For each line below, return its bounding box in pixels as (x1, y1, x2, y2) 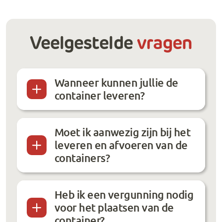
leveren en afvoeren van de (55, 138, 188, 152)
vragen (136, 35, 193, 53)
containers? (55, 151, 110, 165)
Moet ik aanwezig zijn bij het (55, 125, 191, 139)
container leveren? (55, 89, 145, 102)
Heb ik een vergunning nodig (55, 188, 194, 201)
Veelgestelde (29, 35, 137, 53)
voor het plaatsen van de (55, 201, 174, 214)
